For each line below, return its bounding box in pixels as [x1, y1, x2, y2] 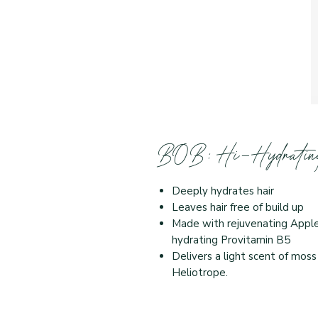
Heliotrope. [172, 265, 228, 280]
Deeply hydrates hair [172, 183, 280, 198]
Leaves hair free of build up [172, 199, 307, 214]
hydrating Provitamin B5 [172, 232, 293, 247]
